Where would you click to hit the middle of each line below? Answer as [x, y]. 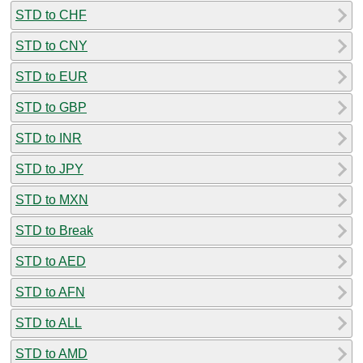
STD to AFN [50, 292]
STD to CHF [51, 15]
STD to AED [51, 261]
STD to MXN [52, 199]
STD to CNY [51, 45]
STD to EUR [51, 76]
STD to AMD [51, 353]
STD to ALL [49, 322]
